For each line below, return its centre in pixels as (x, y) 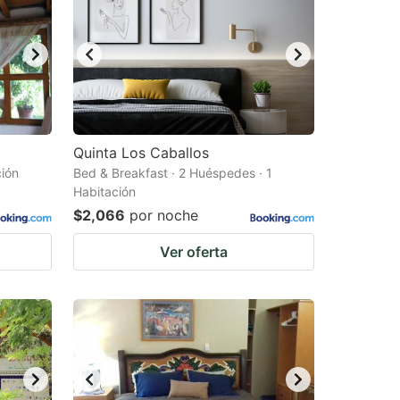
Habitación (104, 192)
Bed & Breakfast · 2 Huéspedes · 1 (173, 173)
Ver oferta (194, 252)
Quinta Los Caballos (141, 153)
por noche (164, 215)
